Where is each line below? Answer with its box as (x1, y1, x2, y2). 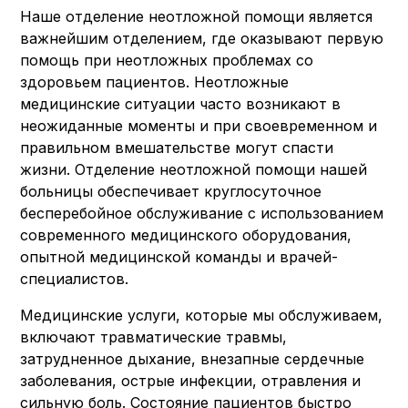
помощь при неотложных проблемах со (20, 51, 314, 69)
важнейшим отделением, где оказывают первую (20, 29, 384, 47)
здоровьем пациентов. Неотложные (20, 73, 290, 91)
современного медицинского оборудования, (20, 226, 352, 244)
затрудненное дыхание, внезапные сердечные (20, 350, 365, 368)
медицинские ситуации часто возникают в (20, 95, 342, 113)
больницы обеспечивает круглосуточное (20, 182, 322, 200)
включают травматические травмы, (20, 328, 288, 346)
